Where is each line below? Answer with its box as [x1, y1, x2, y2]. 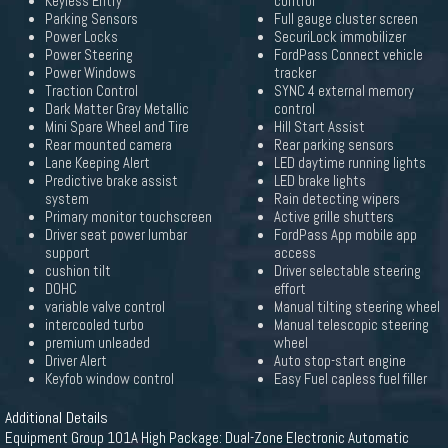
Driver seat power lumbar [45, 226, 187, 244]
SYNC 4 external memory [274, 82, 414, 100]
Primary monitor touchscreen [45, 208, 212, 226]
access [274, 244, 316, 262]
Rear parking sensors [274, 136, 394, 154]
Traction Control [45, 82, 138, 100]
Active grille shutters [274, 208, 394, 226]
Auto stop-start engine [274, 352, 406, 370]
